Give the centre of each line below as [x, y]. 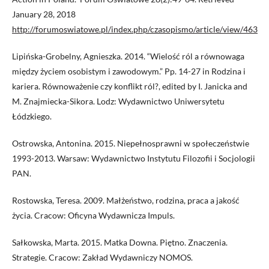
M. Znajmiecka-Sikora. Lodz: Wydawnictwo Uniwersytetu [118, 101]
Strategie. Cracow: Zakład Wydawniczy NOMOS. [102, 258]
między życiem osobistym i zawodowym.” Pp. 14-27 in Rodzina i [129, 71]
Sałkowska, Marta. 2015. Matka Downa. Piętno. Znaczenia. [120, 243]
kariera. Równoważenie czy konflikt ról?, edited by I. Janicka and [130, 86]
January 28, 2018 [44, 14]
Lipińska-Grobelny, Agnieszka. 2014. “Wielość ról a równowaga [128, 56]
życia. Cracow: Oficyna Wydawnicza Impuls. [93, 216]
